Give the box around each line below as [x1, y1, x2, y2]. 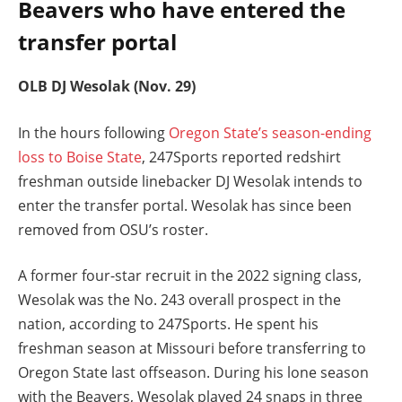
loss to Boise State [18, 146, 142, 167]
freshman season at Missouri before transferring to [18, 338, 366, 359]
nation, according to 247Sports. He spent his [18, 314, 319, 335]
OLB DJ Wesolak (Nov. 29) [18, 75, 196, 96]
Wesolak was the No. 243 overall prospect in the [18, 290, 341, 310]
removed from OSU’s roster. [18, 219, 208, 240]
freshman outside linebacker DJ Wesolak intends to [18, 170, 363, 191]
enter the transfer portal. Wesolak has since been [18, 195, 352, 215]
